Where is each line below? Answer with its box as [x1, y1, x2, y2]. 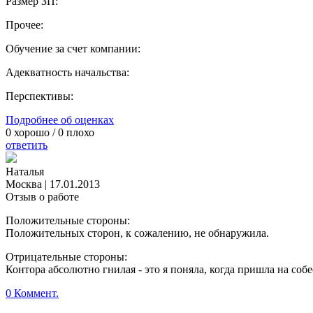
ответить [6, 139, 48, 152]
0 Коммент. [6, 287, 59, 300]
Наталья [6, 166, 44, 178]
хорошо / [11, 126, 58, 139]
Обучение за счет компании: [6, 43, 140, 55]
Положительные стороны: [6, 214, 130, 227]
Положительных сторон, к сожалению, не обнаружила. [6, 227, 269, 240]
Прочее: [6, 19, 43, 31]
